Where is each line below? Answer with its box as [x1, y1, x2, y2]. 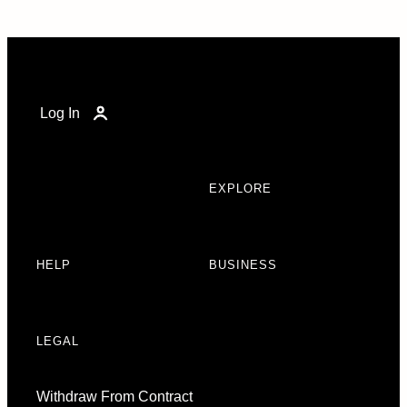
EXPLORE [209, 182, 272, 195]
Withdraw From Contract [36, 389, 193, 404]
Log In [40, 105, 80, 121]
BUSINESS [209, 258, 277, 272]
